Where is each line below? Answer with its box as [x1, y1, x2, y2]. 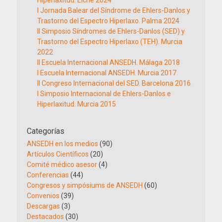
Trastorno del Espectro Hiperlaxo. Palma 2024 [37, 17, 179, 25]
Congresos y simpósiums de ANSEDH [27, 181, 143, 189]
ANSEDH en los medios [27, 140, 98, 148]
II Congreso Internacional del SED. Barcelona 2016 [37, 79, 191, 87]
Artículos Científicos [27, 150, 89, 158]
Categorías [27, 126, 64, 136]
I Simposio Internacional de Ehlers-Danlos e [37, 90, 171, 98]
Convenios [27, 192, 59, 200]
